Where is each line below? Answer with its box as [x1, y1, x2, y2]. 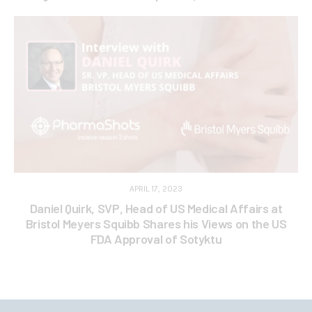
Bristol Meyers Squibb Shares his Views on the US [25, 216, 287, 232]
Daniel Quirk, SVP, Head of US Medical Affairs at [29, 201, 283, 217]
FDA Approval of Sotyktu [90, 231, 222, 247]
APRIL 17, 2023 [130, 184, 182, 194]
